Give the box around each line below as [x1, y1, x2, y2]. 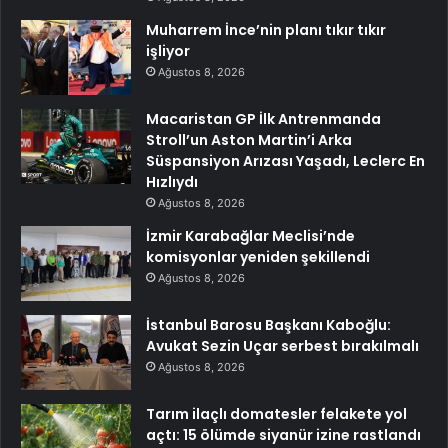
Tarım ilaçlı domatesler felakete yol [146, 403, 407, 424]
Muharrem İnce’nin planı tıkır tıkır [146, 19, 386, 40]
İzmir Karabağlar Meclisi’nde [146, 225, 355, 246]
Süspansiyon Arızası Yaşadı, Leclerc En [146, 150, 425, 171]
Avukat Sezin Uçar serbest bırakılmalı [146, 335, 419, 356]
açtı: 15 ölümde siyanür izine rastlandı [146, 424, 421, 445]
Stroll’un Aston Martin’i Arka [146, 129, 352, 150]
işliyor [146, 40, 190, 61]
